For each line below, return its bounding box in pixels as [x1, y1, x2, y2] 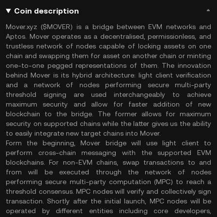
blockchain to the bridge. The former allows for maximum [6, 110, 211, 118]
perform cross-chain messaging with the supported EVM [6, 149, 211, 156]
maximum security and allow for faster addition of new [6, 100, 211, 108]
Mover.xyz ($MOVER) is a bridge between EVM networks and [6, 23, 211, 31]
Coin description [14, 6, 79, 15]
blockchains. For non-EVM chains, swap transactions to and [6, 158, 211, 166]
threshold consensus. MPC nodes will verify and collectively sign [6, 187, 211, 195]
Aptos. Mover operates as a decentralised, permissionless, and [6, 32, 211, 40]
